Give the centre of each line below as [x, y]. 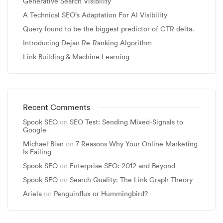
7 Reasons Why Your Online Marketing [137, 144]
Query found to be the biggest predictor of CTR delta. [109, 29]
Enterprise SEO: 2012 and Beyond [122, 166]
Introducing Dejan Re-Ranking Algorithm [87, 43]
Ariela [32, 194]
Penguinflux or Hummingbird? [101, 194]
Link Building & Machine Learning [76, 57]
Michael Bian [43, 144]
